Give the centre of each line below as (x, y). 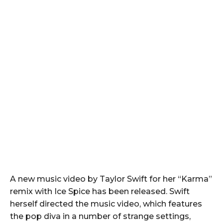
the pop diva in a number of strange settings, (100, 216)
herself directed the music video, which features (106, 204)
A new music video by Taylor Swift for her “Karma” (111, 179)
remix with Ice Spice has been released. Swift (100, 191)
